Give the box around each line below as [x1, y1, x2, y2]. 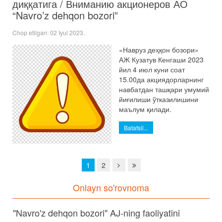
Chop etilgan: [12, 28, 50, 37]
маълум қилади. [119, 104, 171, 114]
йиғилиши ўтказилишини [119, 94, 198, 104]
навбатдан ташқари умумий [119, 84, 209, 94]
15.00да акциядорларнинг [119, 74, 204, 84]
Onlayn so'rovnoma [73, 181, 149, 194]
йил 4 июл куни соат [119, 64, 185, 74]
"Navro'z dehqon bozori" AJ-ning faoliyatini [13, 206, 180, 219]
